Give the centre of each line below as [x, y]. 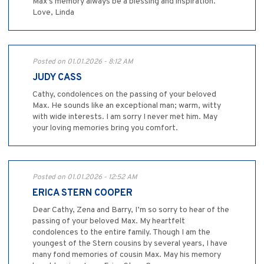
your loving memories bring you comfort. [105, 128]
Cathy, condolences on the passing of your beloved [124, 94]
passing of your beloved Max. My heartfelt [109, 221]
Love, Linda [53, 12]
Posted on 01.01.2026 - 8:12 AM [83, 62]
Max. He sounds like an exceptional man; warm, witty [127, 105]
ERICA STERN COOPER [82, 193]
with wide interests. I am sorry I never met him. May [125, 117]
